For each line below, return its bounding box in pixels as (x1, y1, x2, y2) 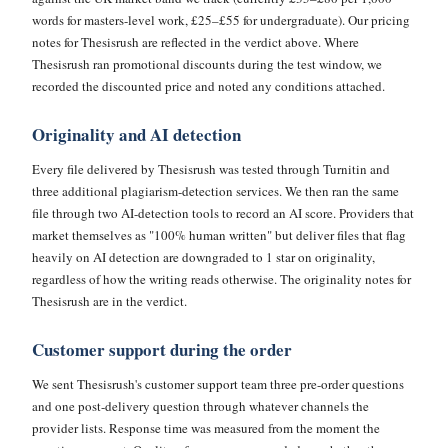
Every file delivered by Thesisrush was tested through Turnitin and (32, 160, 390, 178)
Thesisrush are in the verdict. (32, 292, 187, 310)
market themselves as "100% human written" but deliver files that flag (32, 226, 406, 244)
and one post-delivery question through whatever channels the (32, 397, 369, 415)
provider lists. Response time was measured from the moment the (32, 419, 380, 437)
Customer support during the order (32, 337, 292, 362)
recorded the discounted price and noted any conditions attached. (32, 77, 385, 95)
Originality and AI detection (32, 122, 241, 147)
